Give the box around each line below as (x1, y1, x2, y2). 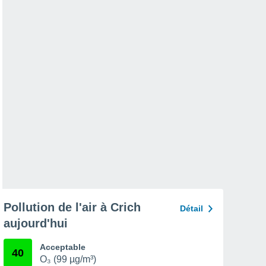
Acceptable (40, 242, 85, 252)
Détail (180, 204, 203, 213)
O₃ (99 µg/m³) (40, 254, 96, 264)
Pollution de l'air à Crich (4, 201, 141, 214)
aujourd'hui (4, 217, 68, 230)
